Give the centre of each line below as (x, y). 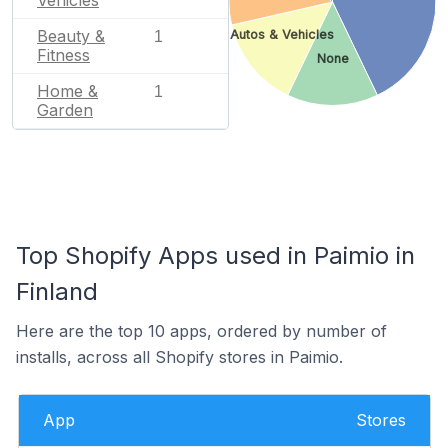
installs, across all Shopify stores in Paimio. (179, 357)
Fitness (63, 54)
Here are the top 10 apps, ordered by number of (201, 331)
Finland (57, 291)
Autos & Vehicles (281, 35)
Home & (67, 90)
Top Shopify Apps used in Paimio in (215, 255)
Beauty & (71, 35)
